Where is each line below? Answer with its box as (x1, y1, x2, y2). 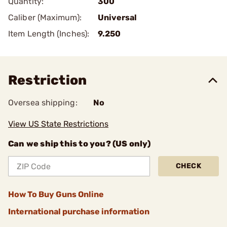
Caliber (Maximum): (8, 13, 82, 22)
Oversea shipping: (8, 98, 78, 107)
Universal (98, 13, 137, 22)
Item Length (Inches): (8, 29, 90, 39)
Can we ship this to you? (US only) (8, 139, 150, 148)
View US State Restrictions (8, 119, 108, 129)
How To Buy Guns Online (8, 190, 104, 199)
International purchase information (8, 207, 149, 216)
